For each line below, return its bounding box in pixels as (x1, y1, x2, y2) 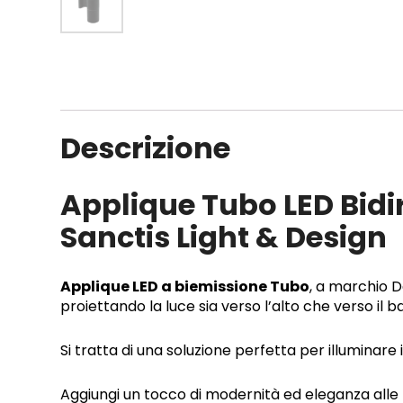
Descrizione (60, 128, 230, 169)
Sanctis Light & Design (60, 216, 387, 257)
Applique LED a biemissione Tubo (60, 276, 309, 298)
